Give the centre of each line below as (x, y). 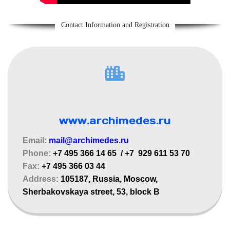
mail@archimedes (84, 141)
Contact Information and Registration (115, 25)
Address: (42, 179)
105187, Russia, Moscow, (109, 179)
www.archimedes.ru (115, 121)
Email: (36, 141)
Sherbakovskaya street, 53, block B (92, 192)
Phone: (38, 154)
